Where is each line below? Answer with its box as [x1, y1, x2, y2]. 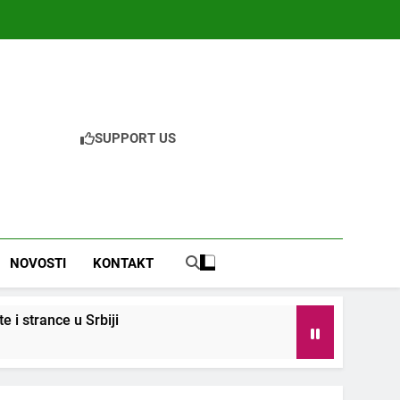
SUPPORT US [95, 130, 176, 147]
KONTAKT [92, 255, 154, 272]
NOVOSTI [9, 255, 66, 272]
